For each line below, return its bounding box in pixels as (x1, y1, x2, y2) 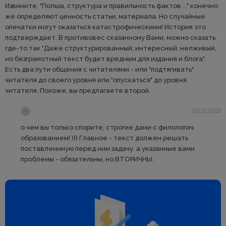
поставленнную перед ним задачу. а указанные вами (21, 145, 195, 153)
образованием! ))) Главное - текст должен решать (21, 134, 188, 142)
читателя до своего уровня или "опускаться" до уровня (5, 76, 187, 84)
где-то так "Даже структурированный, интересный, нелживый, (5, 44, 216, 52)
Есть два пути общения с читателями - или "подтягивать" (5, 66, 194, 74)
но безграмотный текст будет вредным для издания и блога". (5, 55, 206, 63)
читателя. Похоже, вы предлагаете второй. (5, 87, 150, 95)
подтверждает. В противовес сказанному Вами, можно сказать (5, 34, 215, 42)
